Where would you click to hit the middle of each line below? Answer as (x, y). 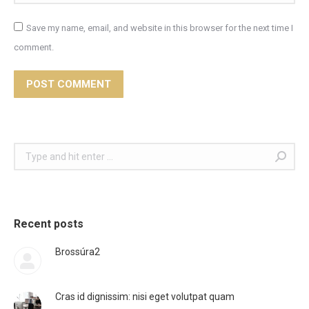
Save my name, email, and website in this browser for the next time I (160, 28)
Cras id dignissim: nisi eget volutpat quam (145, 297)
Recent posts (49, 224)
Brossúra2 (78, 252)
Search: (30, 150)
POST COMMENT (69, 84)
